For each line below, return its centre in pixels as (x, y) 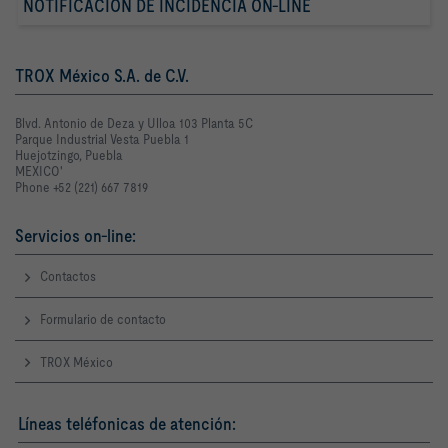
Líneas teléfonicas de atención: (127, 424)
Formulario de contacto (103, 318)
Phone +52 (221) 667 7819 (81, 187)
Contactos (68, 276)
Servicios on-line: (75, 236)
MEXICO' (39, 171)
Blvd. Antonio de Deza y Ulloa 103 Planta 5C (134, 123)
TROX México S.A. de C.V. (102, 76)
